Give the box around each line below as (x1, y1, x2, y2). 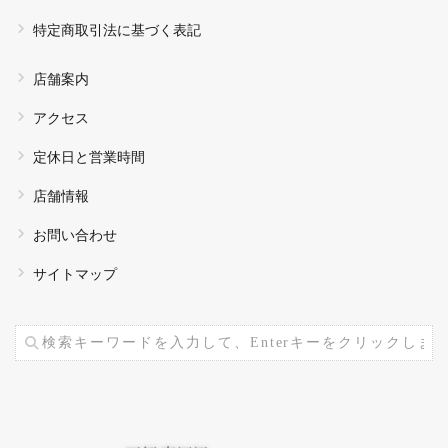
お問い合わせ (33, 228, 117, 243)
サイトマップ (33, 267, 117, 282)
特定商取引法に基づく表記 (33, 23, 201, 38)
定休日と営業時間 (33, 150, 145, 165)
